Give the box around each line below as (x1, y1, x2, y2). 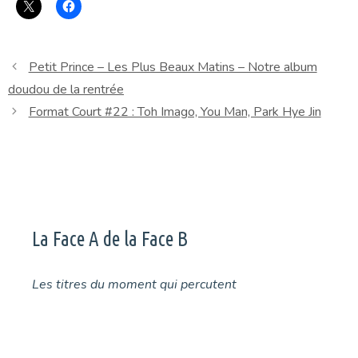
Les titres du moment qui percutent (32, 275, 237, 293)
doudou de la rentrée (8, 80, 124, 98)
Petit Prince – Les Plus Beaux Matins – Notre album (28, 58, 317, 76)
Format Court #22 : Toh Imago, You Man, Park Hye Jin (28, 102, 321, 121)
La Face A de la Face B (32, 227, 188, 250)
